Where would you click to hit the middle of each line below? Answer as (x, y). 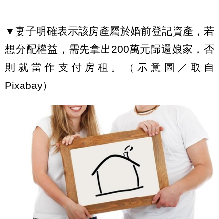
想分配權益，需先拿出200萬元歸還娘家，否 (109, 49)
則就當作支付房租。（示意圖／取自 (109, 67)
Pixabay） (29, 86)
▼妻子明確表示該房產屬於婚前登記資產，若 (109, 31)
